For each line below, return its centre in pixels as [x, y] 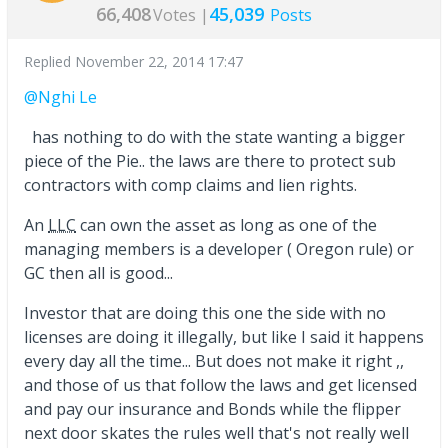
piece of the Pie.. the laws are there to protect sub [210, 161]
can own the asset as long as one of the [226, 225]
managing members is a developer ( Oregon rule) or [219, 249]
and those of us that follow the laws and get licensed [220, 385]
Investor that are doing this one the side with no [205, 313]
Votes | [181, 15]
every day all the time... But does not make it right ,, [214, 361]
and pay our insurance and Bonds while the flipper [212, 409]
